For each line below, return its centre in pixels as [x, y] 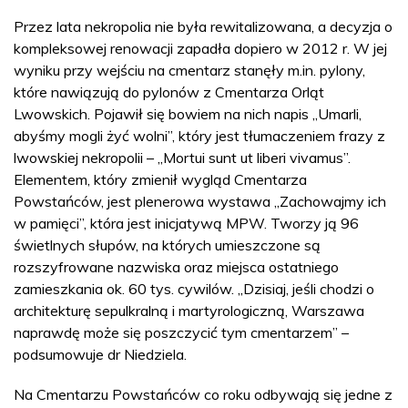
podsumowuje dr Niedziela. [102, 354]
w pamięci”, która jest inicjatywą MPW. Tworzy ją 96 [186, 223]
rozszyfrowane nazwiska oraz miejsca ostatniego [176, 266]
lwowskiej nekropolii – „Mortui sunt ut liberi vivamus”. [182, 157]
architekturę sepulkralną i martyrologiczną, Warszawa [189, 310]
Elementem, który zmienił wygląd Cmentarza [160, 179]
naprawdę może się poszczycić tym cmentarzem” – [181, 332]
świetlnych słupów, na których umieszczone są [167, 245]
